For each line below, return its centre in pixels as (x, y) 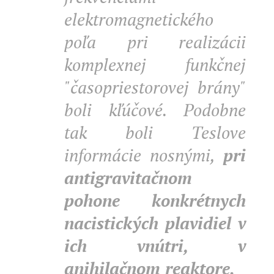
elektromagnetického (139, 19)
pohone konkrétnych (155, 200)
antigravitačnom (128, 178)
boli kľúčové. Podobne (155, 110)
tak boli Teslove (155, 132)
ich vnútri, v (155, 246)
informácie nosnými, (144, 155)
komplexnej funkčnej (155, 65)
